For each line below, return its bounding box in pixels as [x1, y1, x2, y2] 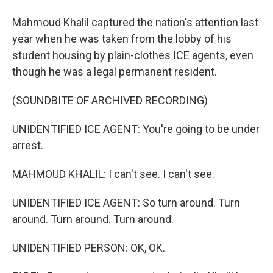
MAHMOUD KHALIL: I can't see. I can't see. [12, 168, 214, 180]
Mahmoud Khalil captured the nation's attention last [12, 16, 258, 29]
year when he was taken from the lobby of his [12, 32, 232, 45]
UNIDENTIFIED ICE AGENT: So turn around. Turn [12, 196, 240, 209]
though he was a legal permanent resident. [12, 65, 217, 78]
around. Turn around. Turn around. [12, 213, 174, 225]
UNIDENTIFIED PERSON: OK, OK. [12, 241, 165, 254]
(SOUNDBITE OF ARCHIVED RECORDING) [12, 94, 208, 107]
